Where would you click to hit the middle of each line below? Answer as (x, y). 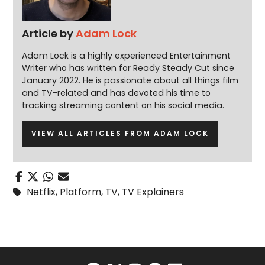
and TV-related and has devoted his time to (117, 93)
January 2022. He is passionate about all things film (130, 81)
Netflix (41, 192)
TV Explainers (153, 192)
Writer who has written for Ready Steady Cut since (128, 68)
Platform (81, 192)
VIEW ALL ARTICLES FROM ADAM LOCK (120, 134)
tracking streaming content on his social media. (123, 106)
